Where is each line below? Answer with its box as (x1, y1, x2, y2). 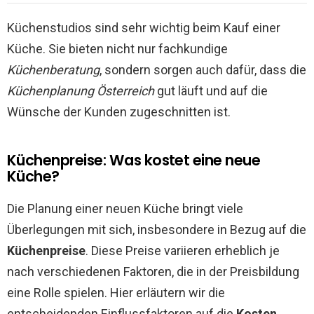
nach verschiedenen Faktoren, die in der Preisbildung (7, 264, 299, 279)
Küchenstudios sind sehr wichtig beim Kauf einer (7, 20, 280, 35)
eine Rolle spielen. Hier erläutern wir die (7, 285, 225, 300)
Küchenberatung (7, 62, 100, 77)
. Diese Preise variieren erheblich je (86, 243, 280, 258)
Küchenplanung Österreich (7, 83, 154, 98)
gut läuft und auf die (154, 83, 268, 98)
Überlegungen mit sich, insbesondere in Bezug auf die (7, 221, 306, 237)
